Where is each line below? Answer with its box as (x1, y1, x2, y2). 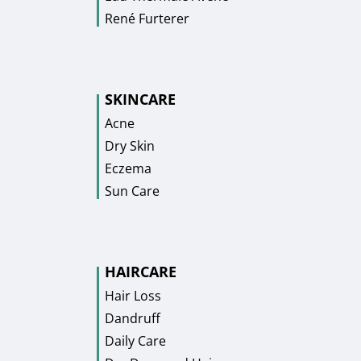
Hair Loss (105, 286, 161, 305)
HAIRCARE (105, 261, 176, 281)
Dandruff (105, 309, 160, 327)
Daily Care (105, 331, 166, 350)
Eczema (105, 159, 151, 177)
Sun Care (105, 181, 160, 200)
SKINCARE (105, 89, 176, 109)
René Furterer (105, 9, 189, 27)
